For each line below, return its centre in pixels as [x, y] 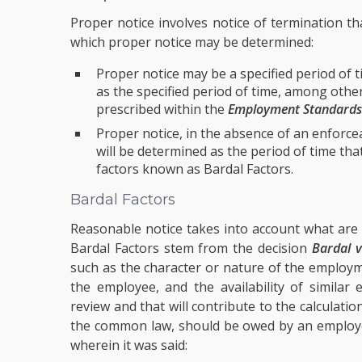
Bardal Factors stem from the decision [191, 248]
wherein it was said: [129, 345]
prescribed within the [162, 109]
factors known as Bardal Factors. [195, 169]
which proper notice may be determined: [192, 42]
